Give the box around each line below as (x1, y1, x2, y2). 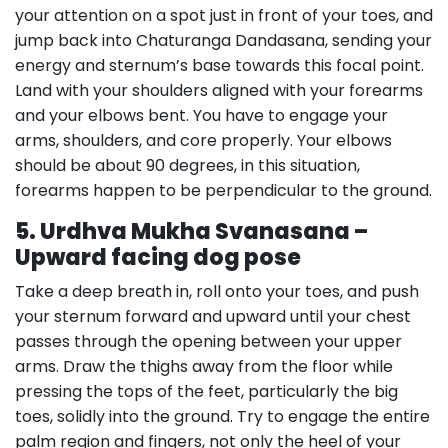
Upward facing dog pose (15, 242, 301, 273)
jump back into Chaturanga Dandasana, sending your (15, 29, 432, 52)
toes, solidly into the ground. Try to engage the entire (15, 405, 430, 428)
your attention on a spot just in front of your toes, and (15, 4, 433, 27)
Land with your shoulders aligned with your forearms (15, 79, 423, 102)
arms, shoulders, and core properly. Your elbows (15, 129, 392, 152)
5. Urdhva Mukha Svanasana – (15, 216, 368, 247)
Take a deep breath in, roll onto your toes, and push (15, 280, 419, 303)
